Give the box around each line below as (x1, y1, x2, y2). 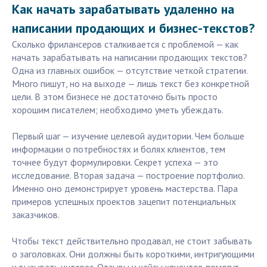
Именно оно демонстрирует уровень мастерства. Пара (12, 182, 238, 195)
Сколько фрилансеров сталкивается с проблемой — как (12, 38, 238, 51)
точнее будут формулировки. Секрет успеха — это (12, 156, 218, 169)
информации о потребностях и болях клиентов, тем (12, 143, 225, 156)
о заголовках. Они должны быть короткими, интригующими (12, 248, 254, 260)
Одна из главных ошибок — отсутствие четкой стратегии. (12, 64, 247, 77)
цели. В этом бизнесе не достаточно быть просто (12, 91, 218, 103)
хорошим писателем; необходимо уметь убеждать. (12, 104, 223, 116)
